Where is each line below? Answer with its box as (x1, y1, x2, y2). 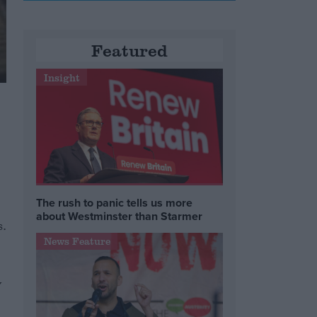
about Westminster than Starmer (36, 207, 203, 224)
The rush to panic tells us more (36, 194, 193, 211)
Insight (43, 70, 80, 84)
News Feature (43, 234, 110, 248)
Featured (91, 38, 168, 62)
